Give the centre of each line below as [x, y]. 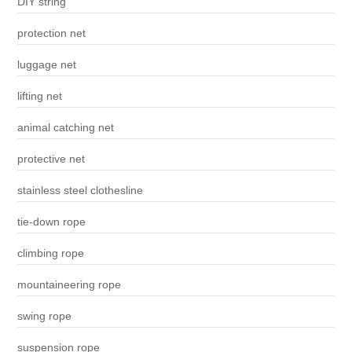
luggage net [46, 65]
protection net [51, 33]
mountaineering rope [69, 285]
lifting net [39, 96]
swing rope [44, 316]
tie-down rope [51, 222]
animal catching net [65, 128]
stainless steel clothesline [80, 191]
